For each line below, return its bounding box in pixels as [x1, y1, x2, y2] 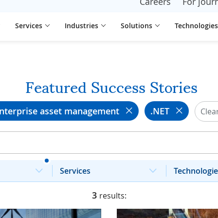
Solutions [121, 20, 152, 30]
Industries [65, 20, 98, 30]
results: [99, 190, 127, 201]
